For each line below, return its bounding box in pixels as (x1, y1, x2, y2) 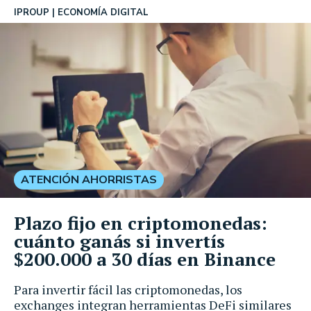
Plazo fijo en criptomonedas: (14, 210, 267, 235)
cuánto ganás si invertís (14, 228, 225, 253)
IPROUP (14, 6, 49, 19)
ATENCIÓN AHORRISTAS (21, 171, 157, 187)
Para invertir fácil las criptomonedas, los (14, 280, 242, 298)
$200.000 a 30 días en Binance (14, 246, 276, 271)
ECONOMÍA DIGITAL (58, 6, 149, 19)
